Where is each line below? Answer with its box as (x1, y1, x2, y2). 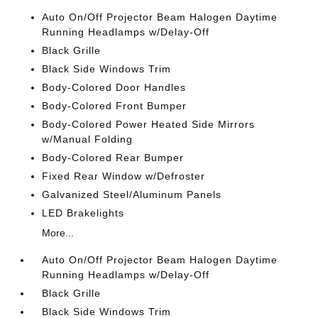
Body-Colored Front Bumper (42, 100, 187, 111)
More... (42, 227, 75, 238)
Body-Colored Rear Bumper (42, 152, 185, 163)
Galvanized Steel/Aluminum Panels (42, 189, 222, 200)
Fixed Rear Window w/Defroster (42, 170, 206, 182)
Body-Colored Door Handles (42, 82, 187, 93)
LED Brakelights (42, 207, 125, 219)
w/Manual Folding (42, 133, 133, 145)
